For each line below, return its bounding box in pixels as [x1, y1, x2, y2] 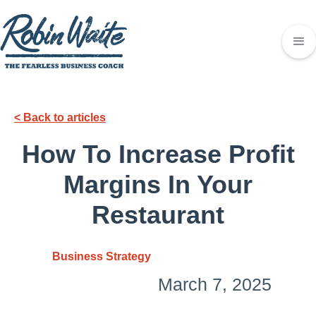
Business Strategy [51, 250, 151, 262]
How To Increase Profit [21, 140, 295, 169]
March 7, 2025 [157, 274, 272, 294]
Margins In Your [63, 170, 253, 199]
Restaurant [92, 200, 224, 229]
